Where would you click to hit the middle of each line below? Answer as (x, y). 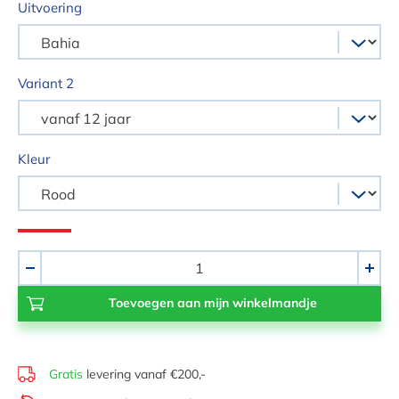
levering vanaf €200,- (144, 375)
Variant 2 (46, 84)
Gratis (66, 375)
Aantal (39, 260)
